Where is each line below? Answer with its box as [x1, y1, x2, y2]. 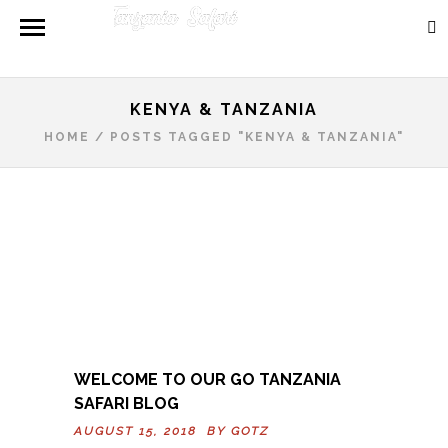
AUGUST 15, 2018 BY [74, 424, 231, 439]
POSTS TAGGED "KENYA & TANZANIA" [110, 130, 404, 145]
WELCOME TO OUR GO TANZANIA [74, 370, 341, 390]
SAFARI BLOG [74, 394, 179, 414]
